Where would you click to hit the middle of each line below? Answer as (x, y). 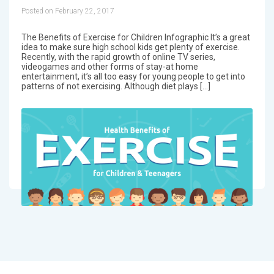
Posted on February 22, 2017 (68, 11)
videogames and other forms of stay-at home (109, 66)
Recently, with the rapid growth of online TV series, (118, 57)
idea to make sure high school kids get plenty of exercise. (130, 47)
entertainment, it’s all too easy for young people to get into (133, 76)
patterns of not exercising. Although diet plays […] (116, 86)
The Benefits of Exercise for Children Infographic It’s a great (135, 37)
